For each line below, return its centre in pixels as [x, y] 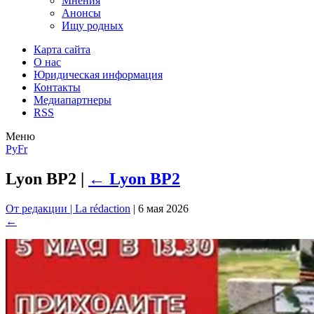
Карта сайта [62, 49]
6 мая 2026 [163, 208]
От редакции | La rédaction [68, 208]
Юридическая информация [98, 74]
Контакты [57, 87]
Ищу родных [93, 25]
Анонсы [81, 13]
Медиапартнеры [73, 100]
